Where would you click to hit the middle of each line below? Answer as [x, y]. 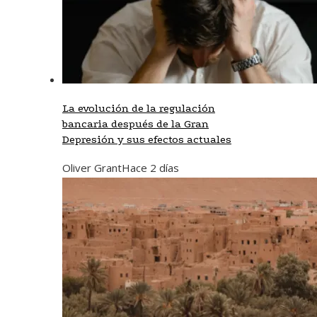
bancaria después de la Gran [136, 123]
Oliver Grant [92, 167]
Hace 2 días [150, 167]
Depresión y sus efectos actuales [147, 139]
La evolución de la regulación [139, 108]
